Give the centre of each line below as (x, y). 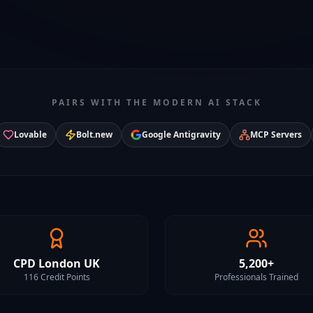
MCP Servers (276, 134)
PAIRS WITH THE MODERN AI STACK (156, 102)
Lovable (30, 134)
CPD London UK (57, 263)
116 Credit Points (57, 277)
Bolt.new (94, 134)
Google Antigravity (181, 134)
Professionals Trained (256, 277)
